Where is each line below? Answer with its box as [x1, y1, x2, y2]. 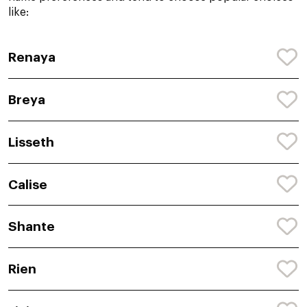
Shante [8, 220, 55, 234]
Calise [8, 177, 47, 191]
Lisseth [8, 135, 54, 149]
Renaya [8, 51, 56, 64]
